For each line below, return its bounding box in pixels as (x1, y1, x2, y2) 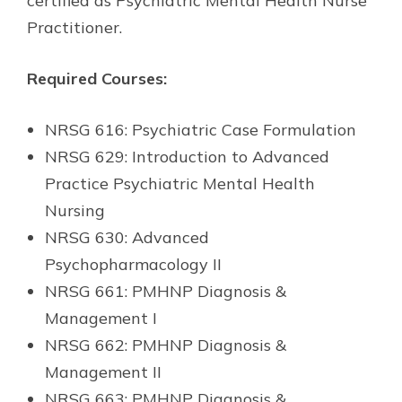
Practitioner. (27, 16, 122, 38)
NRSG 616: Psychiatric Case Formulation (45, 118, 356, 140)
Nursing (45, 199, 105, 221)
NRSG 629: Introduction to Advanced (45, 145, 329, 167)
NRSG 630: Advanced (45, 226, 209, 248)
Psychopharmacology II (45, 253, 222, 275)
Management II (45, 361, 162, 382)
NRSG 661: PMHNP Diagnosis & (45, 280, 286, 301)
